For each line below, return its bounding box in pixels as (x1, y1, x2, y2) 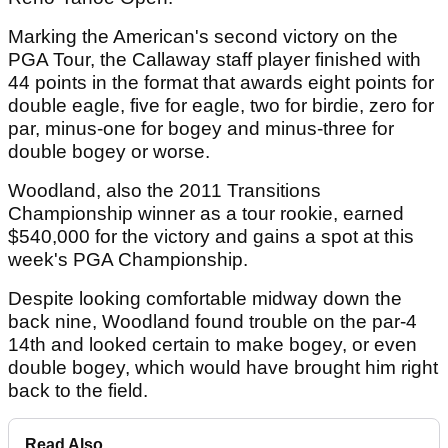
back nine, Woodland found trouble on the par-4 (8, 311, 417, 333)
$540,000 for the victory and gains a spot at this (8, 226, 414, 248)
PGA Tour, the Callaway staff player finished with (8, 49, 421, 71)
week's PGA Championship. (8, 249, 248, 271)
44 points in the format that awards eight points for (8, 72, 434, 94)
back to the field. (8, 380, 148, 402)
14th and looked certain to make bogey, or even (8, 334, 417, 356)
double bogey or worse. (8, 141, 210, 163)
